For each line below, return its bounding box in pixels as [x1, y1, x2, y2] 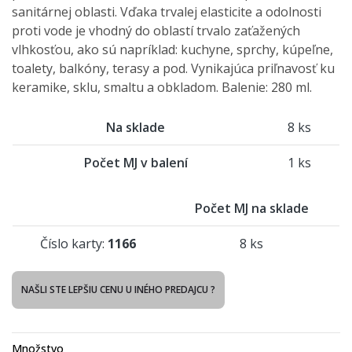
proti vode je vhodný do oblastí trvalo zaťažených [12, 22, 300, 40]
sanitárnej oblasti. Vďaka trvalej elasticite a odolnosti [12, 3, 321, 21]
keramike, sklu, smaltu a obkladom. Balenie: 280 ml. [12, 79, 312, 97]
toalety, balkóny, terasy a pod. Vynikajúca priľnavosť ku [12, 60, 335, 78]
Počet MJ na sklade [194, 200, 309, 218]
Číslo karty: [40, 235, 108, 253]
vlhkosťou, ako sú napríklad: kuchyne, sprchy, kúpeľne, [12, 41, 333, 59]
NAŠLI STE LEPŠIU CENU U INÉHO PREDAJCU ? [21, 283, 215, 297]
